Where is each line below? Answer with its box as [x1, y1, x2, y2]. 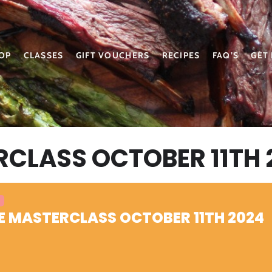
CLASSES [23, 50, 64, 61]
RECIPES [161, 50, 200, 61]
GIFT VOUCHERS [75, 50, 150, 61]
